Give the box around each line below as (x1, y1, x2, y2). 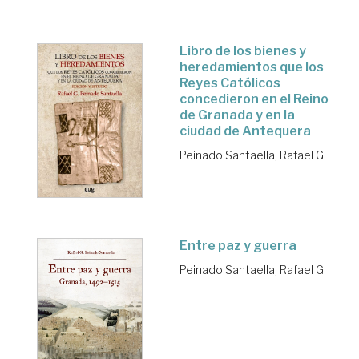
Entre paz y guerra (179, 237, 296, 253)
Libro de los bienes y (179, 42, 306, 58)
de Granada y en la (179, 107, 295, 123)
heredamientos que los (179, 58, 324, 75)
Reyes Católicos (179, 75, 280, 91)
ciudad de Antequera (179, 123, 311, 139)
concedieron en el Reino (179, 91, 329, 107)
